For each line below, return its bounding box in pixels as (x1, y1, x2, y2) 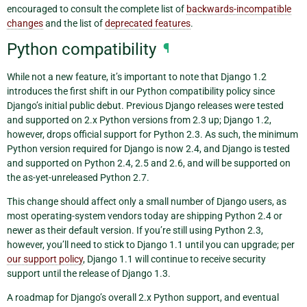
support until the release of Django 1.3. (7, 267, 171, 279)
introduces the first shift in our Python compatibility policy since (7, 85, 275, 97)
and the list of (43, 17, 105, 29)
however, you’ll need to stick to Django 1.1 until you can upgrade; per (7, 238, 295, 250)
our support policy (7, 253, 83, 265)
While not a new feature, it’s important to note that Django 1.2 (7, 71, 267, 82)
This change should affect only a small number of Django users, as (7, 195, 286, 207)
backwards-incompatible (186, 3, 291, 14)
